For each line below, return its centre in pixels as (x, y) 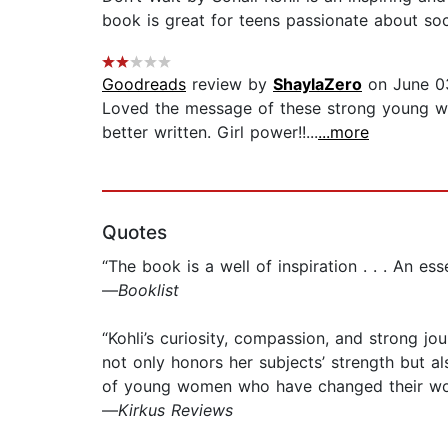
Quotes (134, 233)
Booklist (148, 290)
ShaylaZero (317, 84)
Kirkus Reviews (175, 410)
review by (229, 84)
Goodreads (144, 84)
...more (343, 132)
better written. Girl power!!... (210, 132)
